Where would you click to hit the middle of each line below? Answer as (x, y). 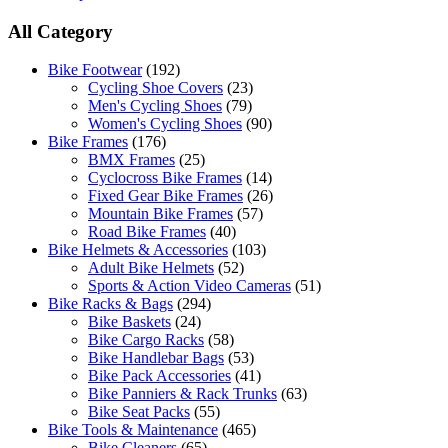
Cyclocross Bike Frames (165, 178)
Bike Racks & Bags (110, 304)
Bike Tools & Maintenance (133, 430)
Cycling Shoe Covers (155, 88)
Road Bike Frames (147, 232)
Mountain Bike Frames (160, 214)
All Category (60, 31)
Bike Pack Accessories (159, 376)
